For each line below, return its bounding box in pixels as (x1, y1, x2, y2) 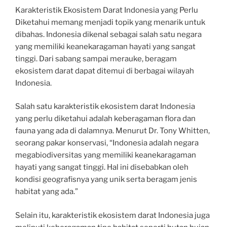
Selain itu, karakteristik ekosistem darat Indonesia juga (15, 210, 210, 220)
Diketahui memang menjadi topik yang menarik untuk (15, 17, 205, 27)
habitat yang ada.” (15, 187, 78, 197)
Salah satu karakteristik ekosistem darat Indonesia (15, 102, 195, 111)
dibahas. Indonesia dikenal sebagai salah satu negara (15, 29, 202, 39)
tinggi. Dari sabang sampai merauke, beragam (15, 54, 177, 63)
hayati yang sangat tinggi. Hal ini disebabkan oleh (15, 163, 188, 172)
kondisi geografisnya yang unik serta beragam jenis (15, 175, 197, 184)
